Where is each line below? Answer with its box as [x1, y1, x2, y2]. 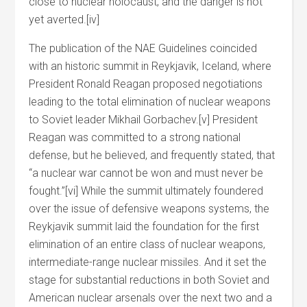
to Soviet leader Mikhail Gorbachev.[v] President [29, 113, 258, 126]
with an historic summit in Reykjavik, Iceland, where [29, 60, 272, 73]
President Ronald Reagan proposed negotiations [29, 77, 263, 90]
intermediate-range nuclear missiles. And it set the [29, 256, 267, 269]
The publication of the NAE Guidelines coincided [29, 42, 258, 55]
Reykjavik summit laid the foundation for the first [29, 220, 260, 233]
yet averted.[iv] [29, 13, 100, 26]
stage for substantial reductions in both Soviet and [29, 273, 270, 286]
